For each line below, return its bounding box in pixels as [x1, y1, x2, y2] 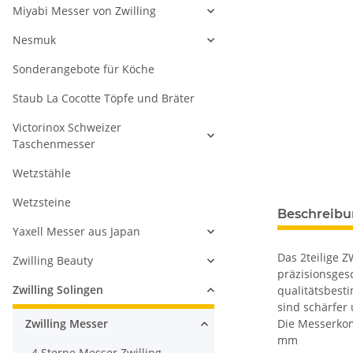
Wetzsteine [13, 195, 71, 210]
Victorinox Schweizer [13, 120, 121, 135]
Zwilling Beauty [13, 253, 93, 268]
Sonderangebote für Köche [13, 61, 154, 76]
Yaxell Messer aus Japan [13, 224, 140, 239]
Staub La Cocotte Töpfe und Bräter [13, 91, 195, 106]
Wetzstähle [13, 165, 71, 180]
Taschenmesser [13, 136, 95, 151]
